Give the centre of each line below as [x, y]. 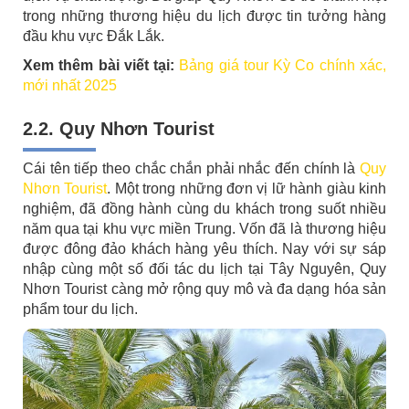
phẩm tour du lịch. [82, 309]
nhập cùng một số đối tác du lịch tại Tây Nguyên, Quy [204, 269]
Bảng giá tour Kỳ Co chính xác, [283, 65]
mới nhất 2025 [70, 85]
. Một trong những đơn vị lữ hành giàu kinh [247, 189]
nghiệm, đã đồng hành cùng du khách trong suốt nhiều [204, 209]
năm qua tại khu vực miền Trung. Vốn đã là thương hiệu [204, 229]
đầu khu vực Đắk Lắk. [97, 36]
